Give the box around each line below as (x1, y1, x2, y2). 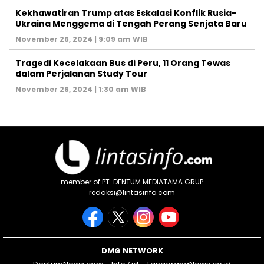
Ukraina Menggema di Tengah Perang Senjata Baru (15, 17, 247, 29)
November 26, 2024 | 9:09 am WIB (15, 34, 148, 44)
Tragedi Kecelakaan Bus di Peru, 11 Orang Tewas (15, 57, 230, 69)
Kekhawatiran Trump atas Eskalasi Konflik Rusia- (15, 6, 236, 19)
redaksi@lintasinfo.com (89, 187, 175, 197)
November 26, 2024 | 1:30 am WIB (15, 84, 146, 94)
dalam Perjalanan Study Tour (15, 67, 147, 80)
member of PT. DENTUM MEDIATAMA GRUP (61, 176, 203, 187)
